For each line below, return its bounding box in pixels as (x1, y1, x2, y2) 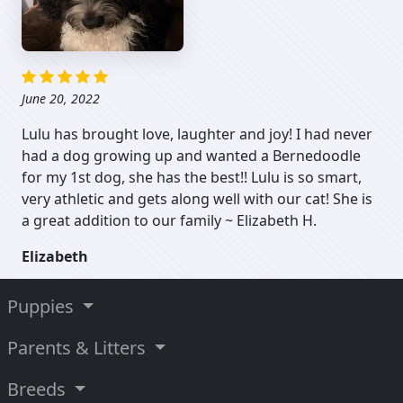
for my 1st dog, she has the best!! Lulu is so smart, (22, 167, 362, 187)
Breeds (7, 377, 70, 401)
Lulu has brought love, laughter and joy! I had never (22, 124, 372, 144)
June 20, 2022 (22, 90, 100, 107)
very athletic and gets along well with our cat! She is (22, 189, 372, 209)
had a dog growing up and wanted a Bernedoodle (22, 146, 361, 166)
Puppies (7, 294, 78, 318)
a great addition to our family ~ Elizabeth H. (22, 210, 317, 230)
